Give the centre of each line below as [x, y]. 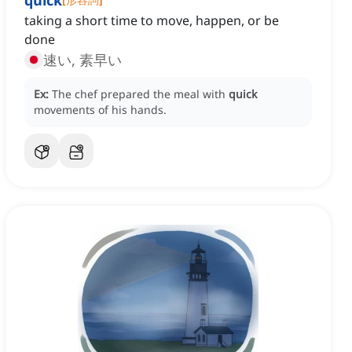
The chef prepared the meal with [140, 94]
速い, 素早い [82, 60]
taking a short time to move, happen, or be [152, 21]
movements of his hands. [100, 110]
